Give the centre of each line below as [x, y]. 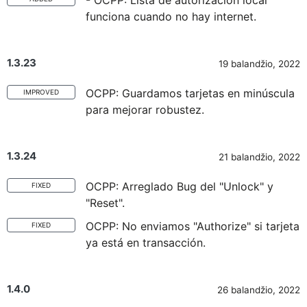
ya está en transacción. [146, 243]
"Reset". [105, 203]
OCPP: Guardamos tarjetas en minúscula [190, 93]
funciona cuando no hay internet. [171, 16]
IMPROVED [41, 92]
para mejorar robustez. [145, 110]
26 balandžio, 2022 [259, 290]
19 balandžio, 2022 [259, 64]
